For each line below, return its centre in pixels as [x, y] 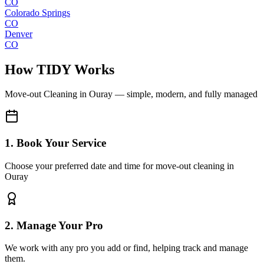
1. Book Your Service [55, 143]
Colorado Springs [37, 12]
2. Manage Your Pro [54, 225]
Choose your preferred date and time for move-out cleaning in [119, 166]
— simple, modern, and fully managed [185, 94]
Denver [19, 34]
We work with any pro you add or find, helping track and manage [126, 248]
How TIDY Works [60, 69]
